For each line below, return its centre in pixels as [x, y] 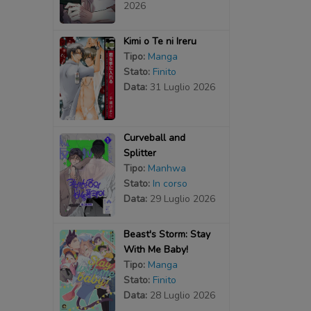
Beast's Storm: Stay [167, 234]
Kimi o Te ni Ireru [160, 41]
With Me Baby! [155, 249]
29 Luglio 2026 [182, 199]
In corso [170, 183]
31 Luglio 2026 [182, 87]
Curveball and [154, 137]
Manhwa [167, 168]
